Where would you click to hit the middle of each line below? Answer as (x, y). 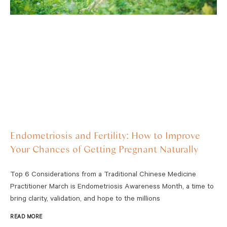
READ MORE (26, 217)
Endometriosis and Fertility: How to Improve (105, 135)
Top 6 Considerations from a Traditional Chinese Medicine (103, 175)
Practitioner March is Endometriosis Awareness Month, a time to (112, 187)
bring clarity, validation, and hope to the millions (85, 199)
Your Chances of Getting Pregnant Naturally (104, 148)
